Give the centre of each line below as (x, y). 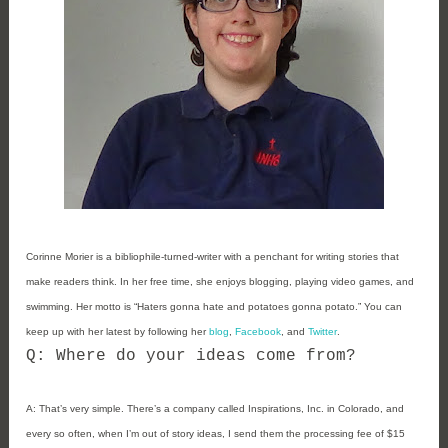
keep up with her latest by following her (118, 332)
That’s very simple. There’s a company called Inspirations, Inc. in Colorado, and (222, 409)
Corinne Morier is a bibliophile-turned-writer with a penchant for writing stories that (213, 257)
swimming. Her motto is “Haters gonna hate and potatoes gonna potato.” (195, 307)
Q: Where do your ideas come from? (191, 356)
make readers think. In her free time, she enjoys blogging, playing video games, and (220, 282)
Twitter (323, 332)
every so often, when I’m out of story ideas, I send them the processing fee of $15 (216, 434)
